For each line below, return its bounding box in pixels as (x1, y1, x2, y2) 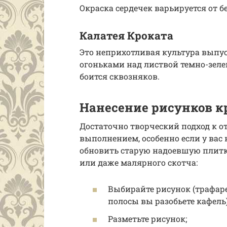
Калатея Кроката (80, 28, 173, 43)
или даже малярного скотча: (80, 157, 198, 168)
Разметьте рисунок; (108, 213, 187, 224)
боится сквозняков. (80, 71, 160, 82)
